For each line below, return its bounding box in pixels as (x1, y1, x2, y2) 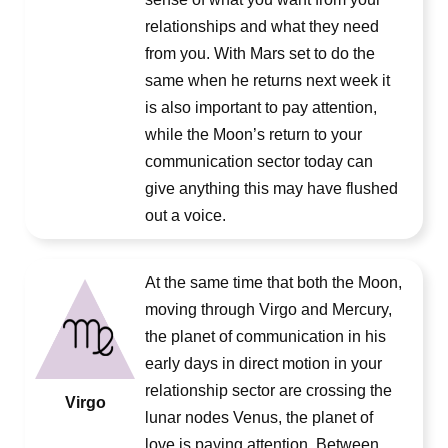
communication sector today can (145, 153, 373, 170)
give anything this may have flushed (145, 180, 398, 197)
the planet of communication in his (145, 328, 386, 345)
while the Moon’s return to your (145, 126, 362, 143)
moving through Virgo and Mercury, (145, 301, 392, 318)
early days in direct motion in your (145, 355, 382, 372)
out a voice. (145, 207, 226, 224)
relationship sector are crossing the (145, 382, 392, 399)
